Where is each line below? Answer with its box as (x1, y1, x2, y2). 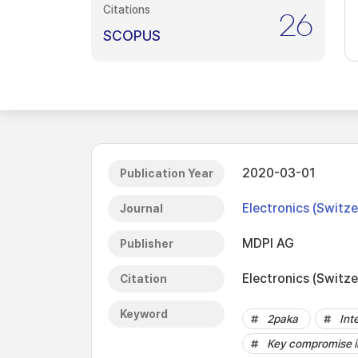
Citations (103, 3, 150, 16)
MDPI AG (242, 236, 294, 251)
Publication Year (120, 167, 213, 180)
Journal (120, 202, 163, 215)
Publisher (120, 237, 173, 250)
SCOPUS (103, 27, 161, 44)
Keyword (120, 308, 168, 320)
